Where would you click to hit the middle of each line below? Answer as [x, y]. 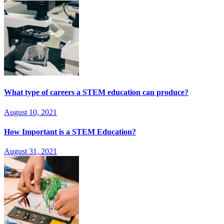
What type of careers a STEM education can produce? [96, 92]
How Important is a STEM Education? [70, 131]
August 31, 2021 [30, 151]
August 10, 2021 [30, 112]
